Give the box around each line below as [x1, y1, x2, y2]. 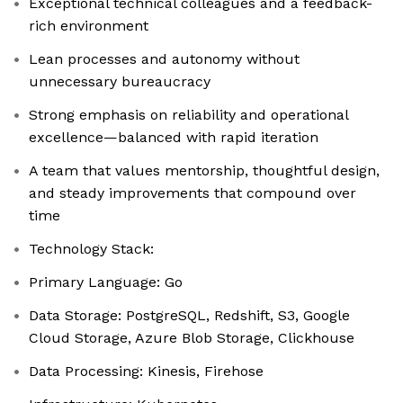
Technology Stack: [29, 240, 154, 258]
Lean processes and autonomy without [29, 50, 300, 68]
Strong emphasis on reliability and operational [29, 106, 349, 124]
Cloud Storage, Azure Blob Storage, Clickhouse [29, 329, 354, 347]
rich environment [29, 17, 148, 35]
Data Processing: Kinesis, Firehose [29, 363, 264, 381]
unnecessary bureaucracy [29, 73, 210, 91]
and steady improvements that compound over [29, 184, 356, 202]
